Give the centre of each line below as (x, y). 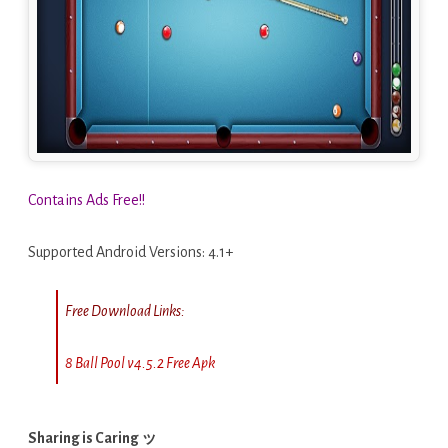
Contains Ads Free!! (86, 200)
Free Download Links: (125, 311)
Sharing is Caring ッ (92, 438)
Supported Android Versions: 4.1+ (130, 252)
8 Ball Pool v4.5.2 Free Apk (140, 363)
